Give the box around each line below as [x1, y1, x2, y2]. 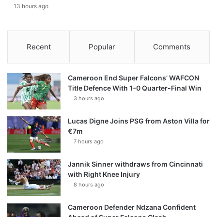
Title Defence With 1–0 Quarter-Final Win [68, 83, 201, 92]
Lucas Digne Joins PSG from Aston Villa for [68, 116, 210, 125]
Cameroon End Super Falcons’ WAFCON [68, 73, 199, 82]
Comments [153, 42, 191, 51]
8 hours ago [74, 181, 104, 188]
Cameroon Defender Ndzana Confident [68, 202, 196, 211]
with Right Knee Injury [68, 170, 140, 178]
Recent [26, 42, 51, 51]
